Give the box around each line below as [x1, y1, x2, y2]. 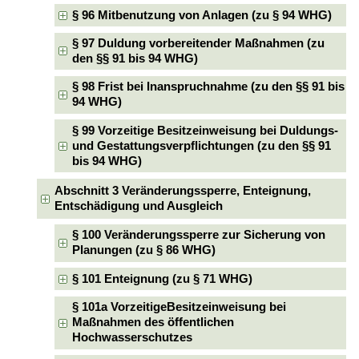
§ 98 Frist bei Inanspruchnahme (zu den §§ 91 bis [72, 80, 345, 94]
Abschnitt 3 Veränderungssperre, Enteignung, [54, 184, 311, 197]
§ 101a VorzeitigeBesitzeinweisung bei [72, 301, 287, 314]
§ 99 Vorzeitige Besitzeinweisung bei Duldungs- [72, 123, 339, 137]
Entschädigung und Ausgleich [54, 199, 223, 212]
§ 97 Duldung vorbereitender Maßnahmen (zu [72, 36, 325, 50]
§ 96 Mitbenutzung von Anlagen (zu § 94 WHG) [72, 8, 333, 22]
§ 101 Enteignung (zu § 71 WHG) [72, 272, 253, 285]
